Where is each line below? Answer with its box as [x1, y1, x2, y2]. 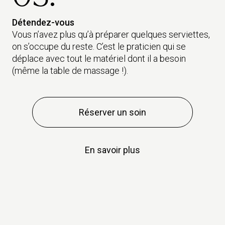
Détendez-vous [12, 17, 74, 28]
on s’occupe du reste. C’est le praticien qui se [12, 41, 186, 52]
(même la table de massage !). [12, 65, 128, 76]
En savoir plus [85, 145, 140, 155]
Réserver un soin [79, 107, 146, 118]
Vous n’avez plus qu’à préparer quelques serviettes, [12, 29, 210, 40]
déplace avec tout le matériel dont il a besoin [12, 53, 186, 64]
